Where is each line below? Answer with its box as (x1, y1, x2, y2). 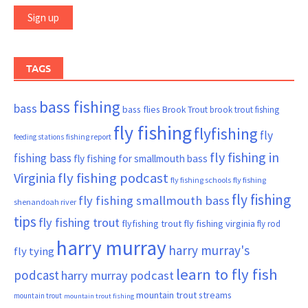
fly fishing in (210, 148, 279, 166)
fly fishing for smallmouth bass (74, 151, 208, 165)
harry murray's (168, 241, 250, 258)
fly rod (257, 217, 280, 230)
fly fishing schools (170, 174, 231, 185)
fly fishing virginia (184, 217, 255, 230)
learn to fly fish (176, 264, 278, 284)
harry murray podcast (61, 267, 174, 283)
